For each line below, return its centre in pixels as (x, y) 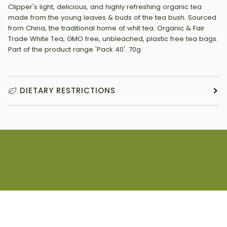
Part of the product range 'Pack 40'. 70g (74, 49)
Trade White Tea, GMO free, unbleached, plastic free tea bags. (113, 39)
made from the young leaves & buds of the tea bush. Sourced (112, 17)
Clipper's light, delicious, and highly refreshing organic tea (105, 7)
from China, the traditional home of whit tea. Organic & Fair (106, 28)
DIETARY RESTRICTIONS (68, 90)
